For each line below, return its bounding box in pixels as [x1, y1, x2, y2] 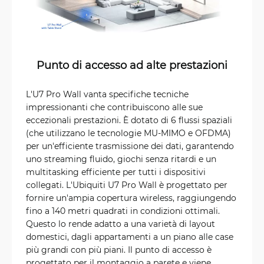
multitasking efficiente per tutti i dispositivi [26, 166, 206, 178]
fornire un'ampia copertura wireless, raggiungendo [26, 192, 236, 204]
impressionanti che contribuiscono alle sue [26, 101, 203, 113]
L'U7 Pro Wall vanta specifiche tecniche [26, 88, 189, 100]
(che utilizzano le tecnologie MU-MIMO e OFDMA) [26, 127, 231, 139]
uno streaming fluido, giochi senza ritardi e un [26, 153, 216, 165]
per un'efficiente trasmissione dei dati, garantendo [26, 140, 234, 152]
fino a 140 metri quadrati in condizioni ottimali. [26, 205, 220, 217]
